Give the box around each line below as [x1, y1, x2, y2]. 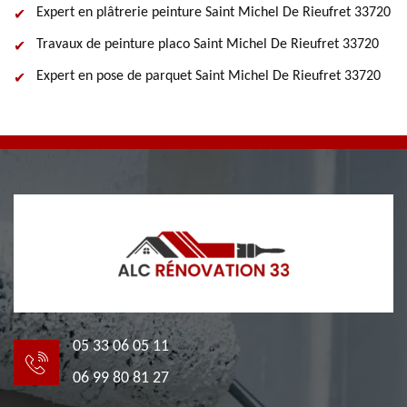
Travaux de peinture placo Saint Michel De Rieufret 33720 [36, 37, 379, 52]
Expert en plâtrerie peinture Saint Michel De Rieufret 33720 [36, 5, 391, 20]
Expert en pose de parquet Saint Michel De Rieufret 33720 [36, 69, 381, 84]
